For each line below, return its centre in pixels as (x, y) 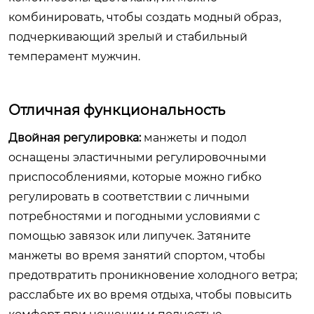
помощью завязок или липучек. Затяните (130, 236)
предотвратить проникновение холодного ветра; (153, 275)
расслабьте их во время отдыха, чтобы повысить (150, 295)
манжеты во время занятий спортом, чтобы (137, 255)
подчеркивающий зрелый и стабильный (128, 37)
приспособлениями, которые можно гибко (135, 177)
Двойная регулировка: (75, 138)
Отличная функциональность (117, 110)
